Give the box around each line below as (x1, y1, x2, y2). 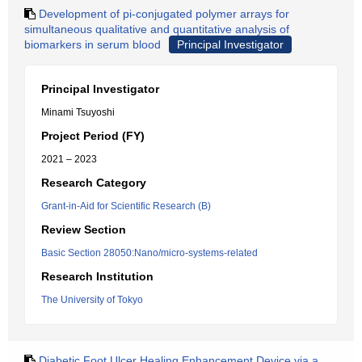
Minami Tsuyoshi (41, 107, 115, 118)
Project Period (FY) (41, 129, 145, 142)
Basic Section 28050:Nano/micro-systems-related (41, 247, 258, 259)
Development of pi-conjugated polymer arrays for (39, 7, 289, 20)
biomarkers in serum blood (24, 38, 161, 51)
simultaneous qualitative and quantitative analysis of (24, 23, 289, 36)
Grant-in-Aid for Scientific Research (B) (41, 200, 211, 212)
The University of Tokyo (41, 294, 143, 305)
